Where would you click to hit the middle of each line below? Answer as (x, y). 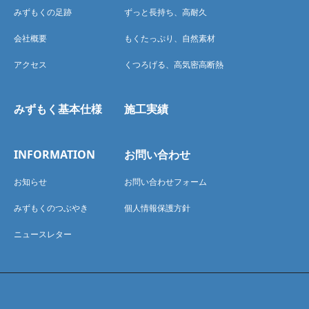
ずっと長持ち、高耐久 (166, 12)
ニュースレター (43, 235)
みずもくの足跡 (43, 12)
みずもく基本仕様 (58, 109)
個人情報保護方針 (157, 208)
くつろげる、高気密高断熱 (174, 65)
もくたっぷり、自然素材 (170, 39)
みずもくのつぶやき (51, 208)
